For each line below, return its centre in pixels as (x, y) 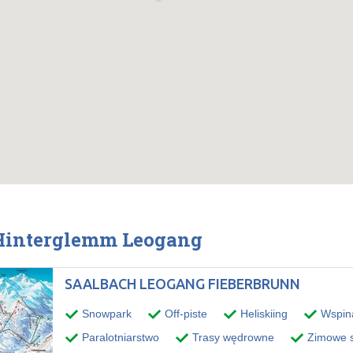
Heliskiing (262, 313)
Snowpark (105, 313)
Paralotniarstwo (119, 337)
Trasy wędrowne (232, 337)
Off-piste (184, 313)
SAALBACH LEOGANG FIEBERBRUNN (182, 283)
